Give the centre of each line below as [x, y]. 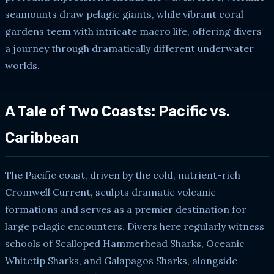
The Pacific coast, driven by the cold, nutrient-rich [123, 175]
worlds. [22, 65]
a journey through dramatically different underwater [129, 48]
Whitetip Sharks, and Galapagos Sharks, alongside [121, 260]
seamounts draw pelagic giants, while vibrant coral [124, 14]
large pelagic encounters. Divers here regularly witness [135, 226]
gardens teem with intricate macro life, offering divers [133, 31]
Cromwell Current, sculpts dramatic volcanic [110, 192]
